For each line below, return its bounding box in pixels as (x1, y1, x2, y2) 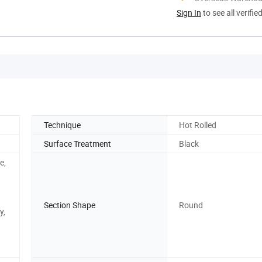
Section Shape (44, 199, 95, 211)
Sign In (177, 6, 201, 18)
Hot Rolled (179, 119, 216, 130)
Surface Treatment (44, 137, 111, 149)
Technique (44, 119, 81, 130)
